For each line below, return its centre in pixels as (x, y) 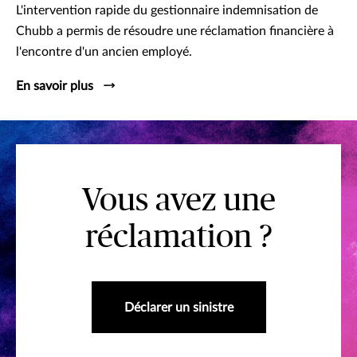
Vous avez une (178, 200)
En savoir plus (55, 86)
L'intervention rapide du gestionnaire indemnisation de (167, 10)
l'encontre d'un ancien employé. (104, 51)
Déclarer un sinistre (178, 307)
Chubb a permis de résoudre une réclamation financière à (175, 31)
